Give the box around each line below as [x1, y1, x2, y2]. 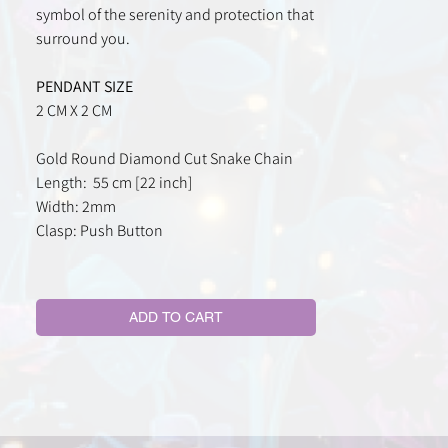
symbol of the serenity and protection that [36, 4, 314, 26]
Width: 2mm [36, 196, 116, 218]
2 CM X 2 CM [36, 100, 112, 122]
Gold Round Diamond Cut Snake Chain [36, 148, 296, 170]
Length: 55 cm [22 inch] [36, 172, 193, 194]
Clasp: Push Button [36, 220, 163, 242]
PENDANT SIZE [36, 76, 136, 98]
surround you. [36, 28, 130, 50]
